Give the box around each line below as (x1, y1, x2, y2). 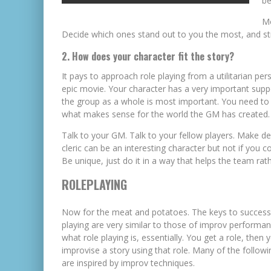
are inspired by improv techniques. (62, 257, 195, 269)
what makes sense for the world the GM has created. (62, 108, 270, 120)
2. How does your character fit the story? (62, 49, 234, 64)
